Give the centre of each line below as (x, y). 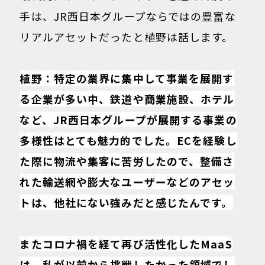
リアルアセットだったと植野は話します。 (127, 36)
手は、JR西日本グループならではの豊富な (128, 16)
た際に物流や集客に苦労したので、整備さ (127, 161)
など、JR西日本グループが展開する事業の (128, 120)
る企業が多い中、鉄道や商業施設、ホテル (127, 99)
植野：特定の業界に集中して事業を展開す (127, 78)
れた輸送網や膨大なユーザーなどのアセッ (127, 182)
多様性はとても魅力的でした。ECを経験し (128, 140)
